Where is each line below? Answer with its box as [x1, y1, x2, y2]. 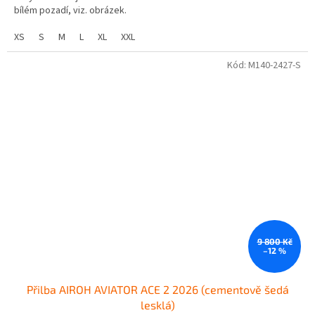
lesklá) [140, 297, 175, 311]
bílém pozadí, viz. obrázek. [14, 3, 127, 18]
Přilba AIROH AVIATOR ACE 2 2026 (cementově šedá [26, 282, 289, 296]
